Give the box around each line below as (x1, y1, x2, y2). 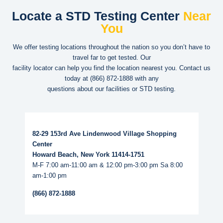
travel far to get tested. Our (72, 53, 151, 61)
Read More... (24, 111, 66, 120)
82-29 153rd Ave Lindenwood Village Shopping (32, 129, 177, 137)
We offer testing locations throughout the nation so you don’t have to (13, 43, 210, 51)
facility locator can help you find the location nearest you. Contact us (12, 64, 211, 72)
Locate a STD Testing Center (12, 9, 183, 23)
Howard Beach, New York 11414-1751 (32, 150, 144, 158)
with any (132, 74, 159, 82)
